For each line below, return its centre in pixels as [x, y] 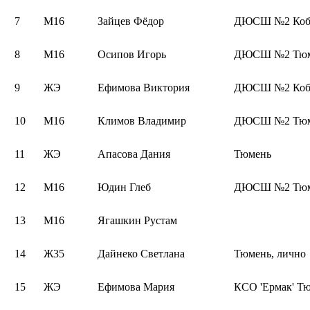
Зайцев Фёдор [131, 21]
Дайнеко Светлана [141, 253]
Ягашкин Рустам [137, 220]
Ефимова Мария [136, 286]
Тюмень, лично [270, 253]
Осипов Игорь [132, 54]
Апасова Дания [134, 154]
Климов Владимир [142, 120]
